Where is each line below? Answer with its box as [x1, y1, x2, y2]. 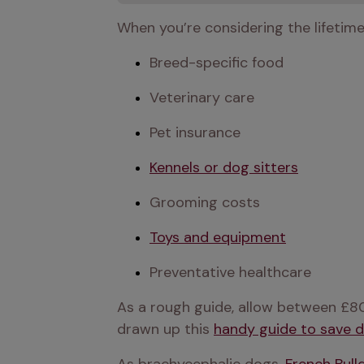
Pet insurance [149, 123, 240, 142]
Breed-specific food [149, 53, 284, 72]
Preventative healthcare [149, 262, 311, 282]
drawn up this [117, 319, 214, 339]
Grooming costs [149, 193, 260, 212]
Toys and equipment [149, 227, 286, 247]
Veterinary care [149, 88, 254, 107]
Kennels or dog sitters [149, 158, 298, 177]
